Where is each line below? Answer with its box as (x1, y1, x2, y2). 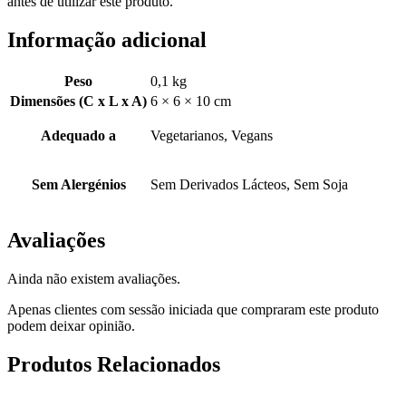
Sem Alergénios (31, 177, 126, 193)
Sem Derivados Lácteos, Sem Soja (150, 177, 348, 193)
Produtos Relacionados (7, 352, 220, 376)
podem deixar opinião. (7, 317, 135, 333)
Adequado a (41, 128, 116, 144)
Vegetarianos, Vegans (150, 128, 273, 144)
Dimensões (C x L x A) (10, 93, 147, 110)
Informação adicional (7, 28, 207, 53)
